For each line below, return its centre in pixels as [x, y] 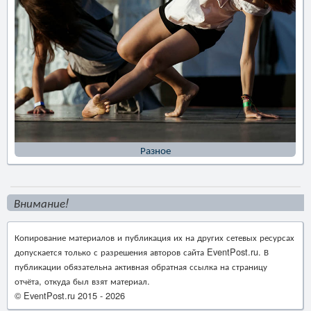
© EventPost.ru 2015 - [60, 295]
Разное [155, 150]
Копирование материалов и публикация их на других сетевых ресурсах [154, 237]
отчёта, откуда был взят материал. [82, 281]
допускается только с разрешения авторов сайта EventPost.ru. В [142, 252]
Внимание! [41, 203]
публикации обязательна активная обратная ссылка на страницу [141, 266]
